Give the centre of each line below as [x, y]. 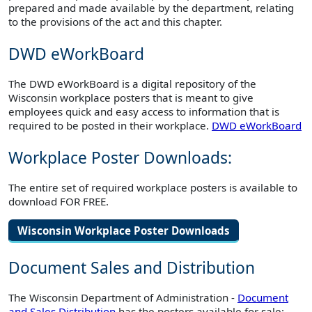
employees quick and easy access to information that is [144, 111]
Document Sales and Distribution [132, 268]
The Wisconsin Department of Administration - [123, 298]
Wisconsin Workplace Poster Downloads [124, 230]
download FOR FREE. [58, 201]
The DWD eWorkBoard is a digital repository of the [132, 83]
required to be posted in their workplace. [110, 125]
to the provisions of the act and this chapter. [115, 22]
